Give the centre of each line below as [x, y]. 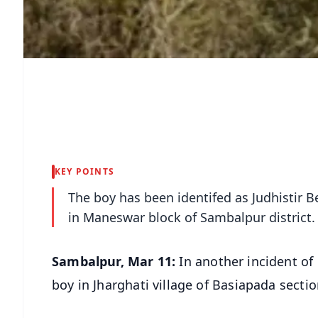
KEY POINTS [84, 171]
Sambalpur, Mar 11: [116, 261]
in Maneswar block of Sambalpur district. [192, 217]
